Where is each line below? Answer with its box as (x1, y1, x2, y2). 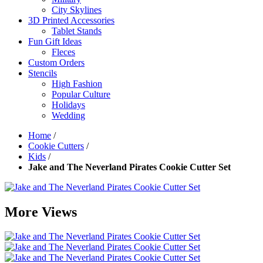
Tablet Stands (52, 25, 102, 36)
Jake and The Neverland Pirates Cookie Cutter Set (28, 161, 231, 172)
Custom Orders (28, 57, 85, 68)
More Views (5, 204, 77, 220)
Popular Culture (52, 89, 110, 99)
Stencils (28, 68, 57, 78)
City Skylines (52, 4, 102, 15)
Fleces (52, 46, 75, 57)
